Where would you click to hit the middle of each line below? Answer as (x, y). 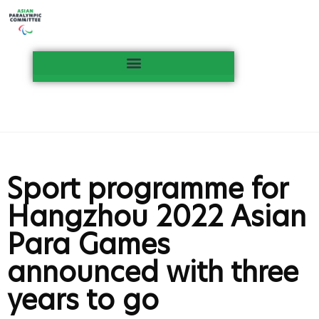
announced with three (153, 272)
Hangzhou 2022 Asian (157, 216)
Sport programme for (147, 188)
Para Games (89, 244)
